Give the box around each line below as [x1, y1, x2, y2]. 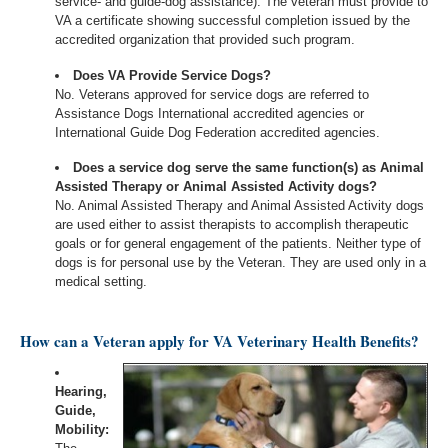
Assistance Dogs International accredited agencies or [55, 105, 364, 121]
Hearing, [55, 383, 107, 399]
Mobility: [55, 421, 109, 437]
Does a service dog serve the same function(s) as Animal [73, 160, 425, 176]
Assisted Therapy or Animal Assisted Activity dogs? [55, 179, 377, 195]
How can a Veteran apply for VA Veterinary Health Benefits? [20, 329, 419, 352]
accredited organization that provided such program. [55, 32, 355, 48]
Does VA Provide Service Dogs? [73, 67, 272, 83]
